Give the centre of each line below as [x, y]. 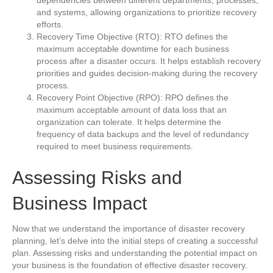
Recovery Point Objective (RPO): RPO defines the [133, 97]
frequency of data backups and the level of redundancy [143, 134]
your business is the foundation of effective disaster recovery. [130, 265]
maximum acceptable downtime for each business [133, 48]
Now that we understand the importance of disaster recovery [129, 228]
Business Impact [80, 203]
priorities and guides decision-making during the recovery [147, 73]
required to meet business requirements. [115, 146]
